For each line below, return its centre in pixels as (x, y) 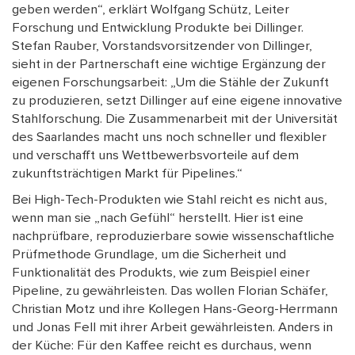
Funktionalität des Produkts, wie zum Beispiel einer (161, 273)
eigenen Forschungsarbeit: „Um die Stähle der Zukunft (170, 83)
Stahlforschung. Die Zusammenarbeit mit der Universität (175, 119)
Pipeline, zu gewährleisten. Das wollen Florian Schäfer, (170, 291)
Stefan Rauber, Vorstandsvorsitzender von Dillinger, (162, 46)
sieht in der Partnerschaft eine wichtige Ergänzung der (169, 65)
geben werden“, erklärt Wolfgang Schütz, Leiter (151, 10)
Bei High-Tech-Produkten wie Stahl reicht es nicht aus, (170, 200)
